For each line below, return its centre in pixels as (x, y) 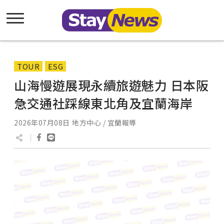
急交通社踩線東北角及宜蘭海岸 (103, 103)
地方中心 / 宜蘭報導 (104, 122)
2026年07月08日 (42, 122)
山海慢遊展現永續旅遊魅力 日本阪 (111, 85)
